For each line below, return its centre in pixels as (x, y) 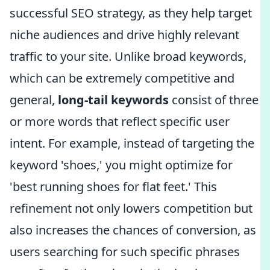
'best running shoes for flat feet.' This (113, 187)
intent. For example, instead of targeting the (132, 143)
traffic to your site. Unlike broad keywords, (128, 56)
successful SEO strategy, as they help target (131, 13)
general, (34, 100)
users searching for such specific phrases (125, 252)
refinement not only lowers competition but (131, 208)
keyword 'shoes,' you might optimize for (121, 165)
